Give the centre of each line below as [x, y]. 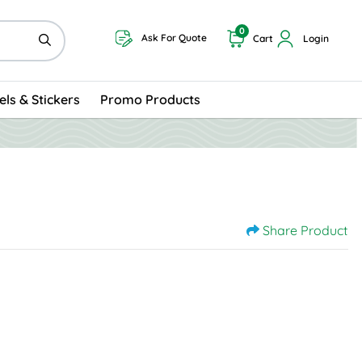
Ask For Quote [174, 38]
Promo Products [151, 100]
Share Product [305, 230]
